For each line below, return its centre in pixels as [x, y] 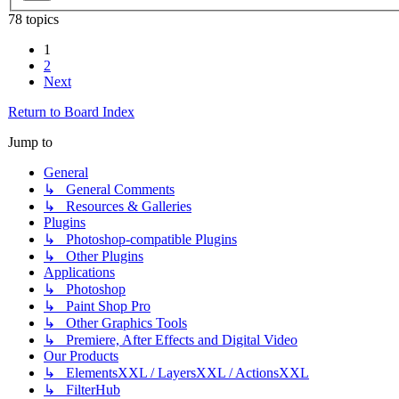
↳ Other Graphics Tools [115, 323]
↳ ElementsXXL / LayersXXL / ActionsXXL [176, 373]
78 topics [33, 20]
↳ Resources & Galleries [118, 207]
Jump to [30, 142]
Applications [79, 273]
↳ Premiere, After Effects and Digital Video [171, 340]
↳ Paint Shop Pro [97, 306]
